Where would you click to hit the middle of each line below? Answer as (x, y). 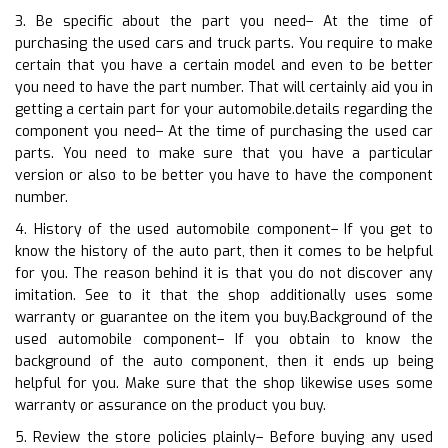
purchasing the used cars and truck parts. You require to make (224, 43)
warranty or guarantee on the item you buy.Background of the (224, 317)
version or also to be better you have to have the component (224, 175)
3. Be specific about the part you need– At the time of (224, 21)
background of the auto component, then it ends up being (224, 361)
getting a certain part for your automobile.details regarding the (224, 109)
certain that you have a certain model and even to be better (224, 65)
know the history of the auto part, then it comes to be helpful (224, 251)
